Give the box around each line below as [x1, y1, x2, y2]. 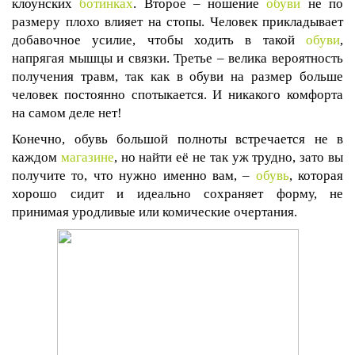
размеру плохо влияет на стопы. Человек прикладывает [12, 14, 343, 29]
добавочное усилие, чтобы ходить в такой [12, 32, 306, 48]
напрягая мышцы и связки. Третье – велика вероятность [12, 51, 343, 66]
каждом [12, 150, 61, 165]
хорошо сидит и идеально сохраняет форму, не [12, 186, 343, 201]
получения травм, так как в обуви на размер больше [12, 69, 343, 84]
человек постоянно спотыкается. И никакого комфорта [12, 87, 343, 102]
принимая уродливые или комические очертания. [12, 204, 297, 219]
